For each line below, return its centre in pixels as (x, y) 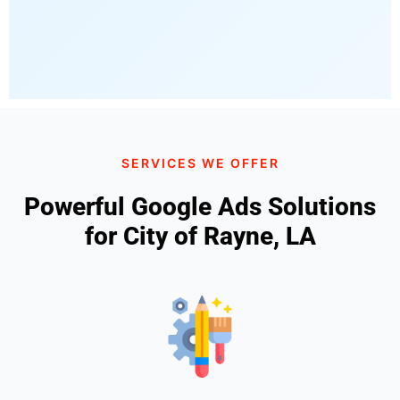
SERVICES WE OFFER (200, 162)
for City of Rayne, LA (200, 236)
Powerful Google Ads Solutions (200, 206)
